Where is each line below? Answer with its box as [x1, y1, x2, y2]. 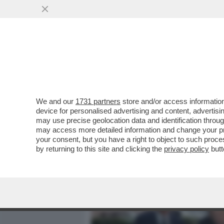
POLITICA [183, 57, 218, 69]
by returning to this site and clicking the [36, 144, 164, 153]
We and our [36, 97, 75, 105]
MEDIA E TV [128, 57, 170, 69]
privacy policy [164, 144, 209, 153]
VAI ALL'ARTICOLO [106, 131, 177, 139]
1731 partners [75, 97, 120, 105]
